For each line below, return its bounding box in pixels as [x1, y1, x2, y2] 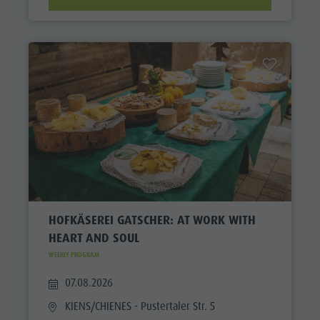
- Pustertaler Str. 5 [131, 299, 216, 314]
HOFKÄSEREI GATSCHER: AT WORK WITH [48, 211, 256, 228]
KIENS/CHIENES [65, 299, 132, 314]
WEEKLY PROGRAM [48, 250, 99, 259]
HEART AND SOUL [48, 229, 139, 246]
